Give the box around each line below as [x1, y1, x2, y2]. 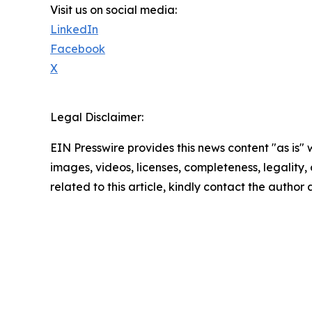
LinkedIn [50, 22, 98, 37]
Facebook [50, 42, 105, 56]
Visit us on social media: [50, 3, 177, 17]
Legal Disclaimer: [50, 110, 143, 125]
